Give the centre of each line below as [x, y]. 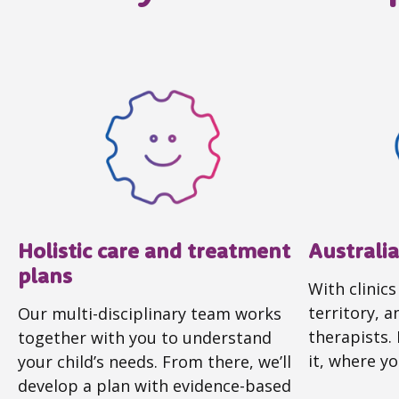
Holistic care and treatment [154, 251]
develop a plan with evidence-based [155, 386]
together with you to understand [145, 338]
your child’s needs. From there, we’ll [155, 362]
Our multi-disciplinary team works [150, 314]
